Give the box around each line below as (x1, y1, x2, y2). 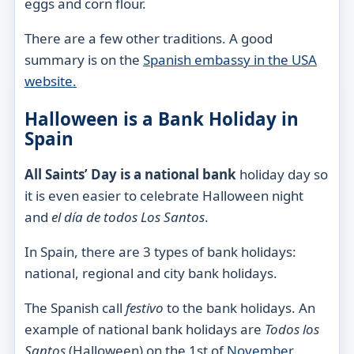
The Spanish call (24, 298, 126, 317)
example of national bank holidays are (24, 319, 265, 338)
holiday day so (239, 164, 328, 183)
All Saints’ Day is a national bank (24, 164, 239, 183)
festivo (125, 298, 164, 317)
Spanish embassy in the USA (142, 50, 317, 69)
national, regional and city (24, 263, 185, 282)
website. (24, 71, 77, 90)
